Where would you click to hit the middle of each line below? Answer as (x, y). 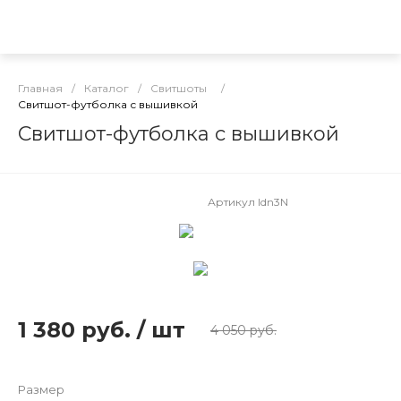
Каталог (107, 88)
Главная (40, 88)
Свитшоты (179, 88)
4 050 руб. (243, 330)
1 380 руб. (77, 330)
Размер (41, 389)
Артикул (233, 202)
